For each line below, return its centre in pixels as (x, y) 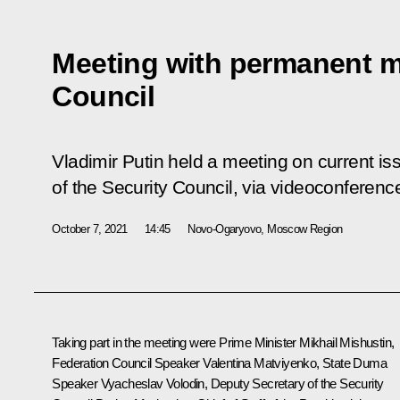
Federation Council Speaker (128, 362)
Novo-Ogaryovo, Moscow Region (265, 229)
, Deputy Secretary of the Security (294, 383)
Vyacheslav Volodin (152, 383)
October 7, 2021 (90, 229)
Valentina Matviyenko (260, 362)
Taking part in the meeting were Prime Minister (176, 342)
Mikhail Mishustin (346, 342)
